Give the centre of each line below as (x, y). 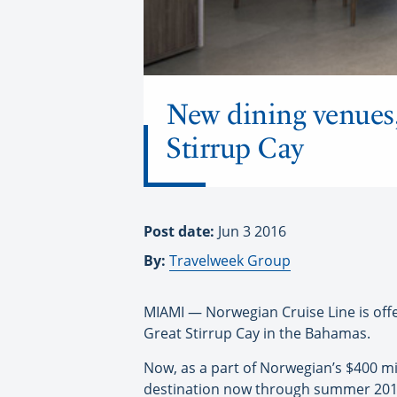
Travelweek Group (230, 260)
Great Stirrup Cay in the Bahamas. (257, 333)
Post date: (181, 231)
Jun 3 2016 (252, 231)
